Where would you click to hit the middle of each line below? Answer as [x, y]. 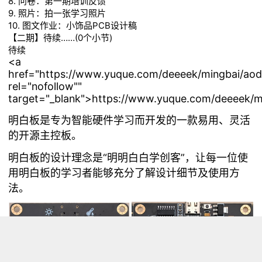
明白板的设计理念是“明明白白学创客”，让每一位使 [128, 157]
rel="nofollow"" [45, 86]
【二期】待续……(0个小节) [61, 38]
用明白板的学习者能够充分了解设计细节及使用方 [124, 173]
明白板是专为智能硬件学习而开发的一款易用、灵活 [130, 120]
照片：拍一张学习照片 [62, 13]
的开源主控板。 [45, 135]
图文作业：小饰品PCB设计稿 [80, 25]
